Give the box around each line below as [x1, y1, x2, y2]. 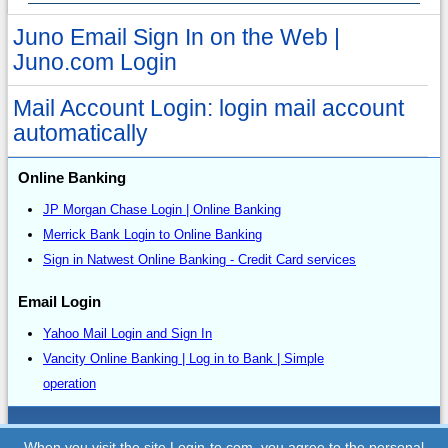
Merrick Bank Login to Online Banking [43, 227, 262, 243]
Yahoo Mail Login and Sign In [43, 326, 212, 342]
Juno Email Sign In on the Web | [13, 24, 340, 51]
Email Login [18, 293, 101, 311]
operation [43, 376, 96, 392]
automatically [13, 120, 148, 147]
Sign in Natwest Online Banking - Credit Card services [43, 252, 356, 268]
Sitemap [197, 423, 251, 441]
